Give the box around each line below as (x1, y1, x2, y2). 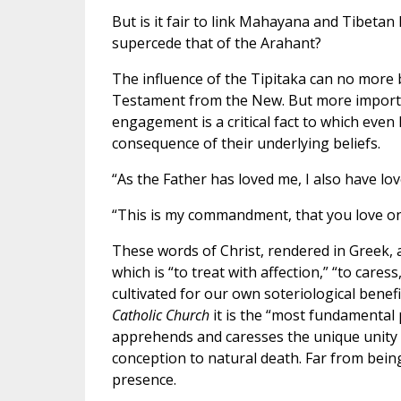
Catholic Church (111, 305, 209, 326)
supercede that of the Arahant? (111, 33, 321, 54)
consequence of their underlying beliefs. (111, 133, 380, 154)
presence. (111, 370, 176, 390)
